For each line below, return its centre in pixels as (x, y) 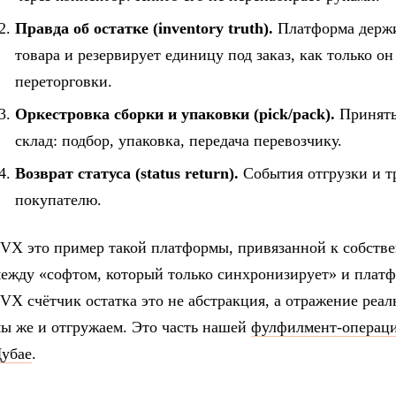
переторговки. (64, 81)
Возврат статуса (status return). (127, 174)
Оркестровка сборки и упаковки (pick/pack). (175, 114)
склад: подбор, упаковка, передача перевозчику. (179, 140)
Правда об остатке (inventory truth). (144, 28)
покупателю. (58, 200)
